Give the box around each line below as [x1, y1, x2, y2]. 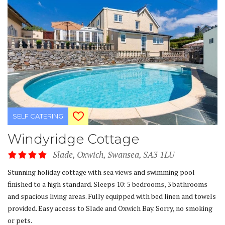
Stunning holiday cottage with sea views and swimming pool [8, 167, 195, 177]
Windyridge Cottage [8, 131, 139, 147]
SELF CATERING [13, 111, 63, 120]
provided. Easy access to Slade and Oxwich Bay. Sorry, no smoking [8, 203, 212, 213]
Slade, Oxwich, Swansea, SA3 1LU [53, 148, 174, 160]
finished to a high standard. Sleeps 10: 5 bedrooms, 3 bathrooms [8, 179, 207, 189]
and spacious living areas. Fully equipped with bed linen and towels [8, 191, 216, 201]
